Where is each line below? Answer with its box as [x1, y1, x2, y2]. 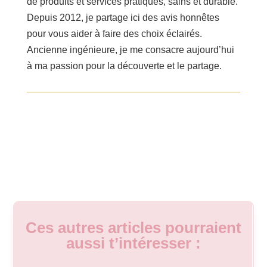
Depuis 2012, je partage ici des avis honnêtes [26, 13, 219, 23]
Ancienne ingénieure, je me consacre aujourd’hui [26, 45, 234, 55]
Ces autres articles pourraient [26, 219, 241, 237]
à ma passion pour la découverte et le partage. [26, 61, 222, 72]
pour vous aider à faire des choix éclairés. [26, 29, 202, 39]
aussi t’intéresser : [66, 234, 201, 253]
